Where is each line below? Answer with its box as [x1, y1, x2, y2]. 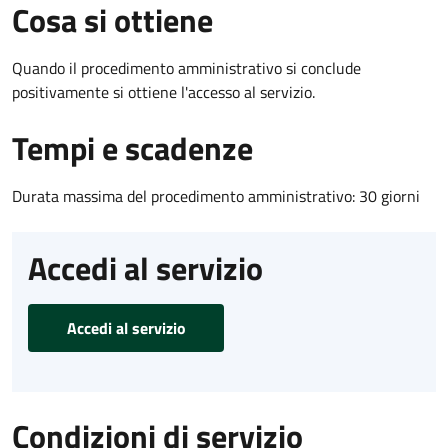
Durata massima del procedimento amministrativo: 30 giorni [12, 183, 420, 208]
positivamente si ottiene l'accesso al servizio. [12, 79, 315, 104]
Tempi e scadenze [12, 123, 253, 172]
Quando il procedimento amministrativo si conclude [12, 55, 361, 80]
